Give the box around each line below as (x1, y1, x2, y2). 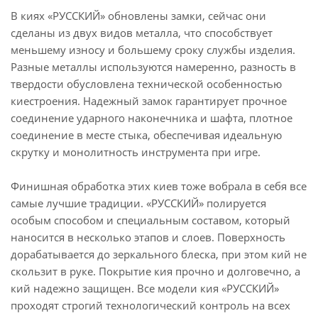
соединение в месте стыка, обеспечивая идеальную (11, 128, 282, 142)
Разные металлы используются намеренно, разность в (11, 60, 296, 74)
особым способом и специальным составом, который (11, 213, 290, 227)
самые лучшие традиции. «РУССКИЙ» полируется (11, 196, 266, 210)
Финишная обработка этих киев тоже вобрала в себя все (11, 179, 307, 193)
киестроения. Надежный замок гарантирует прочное (11, 94, 287, 108)
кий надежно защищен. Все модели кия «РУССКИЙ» (11, 281, 279, 295)
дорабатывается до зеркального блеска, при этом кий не (11, 247, 307, 261)
